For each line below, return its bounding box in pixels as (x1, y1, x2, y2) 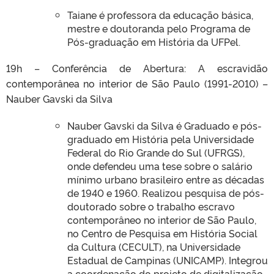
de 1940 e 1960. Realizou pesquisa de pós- (67, 185, 264, 199)
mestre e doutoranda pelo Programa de (67, 21, 250, 35)
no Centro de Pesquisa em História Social (67, 226, 257, 240)
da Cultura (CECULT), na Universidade (67, 239, 240, 253)
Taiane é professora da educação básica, (67, 7, 253, 21)
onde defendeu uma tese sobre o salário (67, 158, 253, 172)
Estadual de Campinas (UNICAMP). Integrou (67, 253, 268, 267)
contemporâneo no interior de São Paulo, (67, 212, 256, 226)
